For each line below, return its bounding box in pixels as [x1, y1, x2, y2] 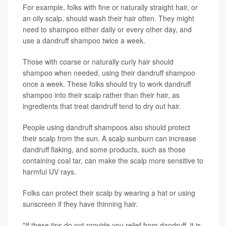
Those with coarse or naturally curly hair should [23, 56, 174, 67]
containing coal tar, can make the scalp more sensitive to [23, 155, 203, 166]
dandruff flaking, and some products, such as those [23, 144, 186, 155]
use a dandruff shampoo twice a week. [23, 35, 145, 46]
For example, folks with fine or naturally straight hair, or [23, 2, 198, 13]
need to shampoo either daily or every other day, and [23, 24, 192, 35]
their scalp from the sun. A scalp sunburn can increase [23, 133, 196, 144]
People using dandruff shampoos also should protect [23, 122, 190, 133]
